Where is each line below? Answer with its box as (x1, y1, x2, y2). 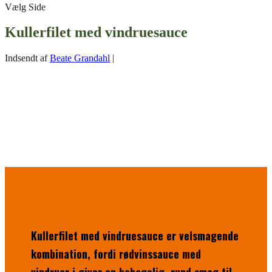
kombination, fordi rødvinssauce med (31, 246, 202, 262)
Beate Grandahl (50, 53, 110, 64)
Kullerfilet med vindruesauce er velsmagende (31, 228, 239, 244)
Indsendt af (5, 53, 50, 64)
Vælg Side (5, 1, 46, 12)
